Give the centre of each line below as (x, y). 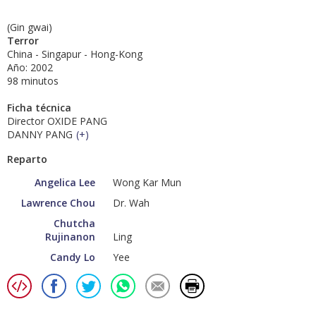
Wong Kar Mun (147, 183)
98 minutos (33, 81)
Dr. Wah (131, 203)
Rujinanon (70, 237)
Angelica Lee (65, 183)
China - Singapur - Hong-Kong (75, 54)
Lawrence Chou (58, 203)
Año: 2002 (30, 68)
